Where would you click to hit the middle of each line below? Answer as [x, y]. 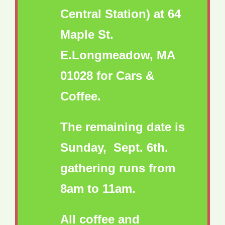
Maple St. [87, 35]
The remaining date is [123, 127]
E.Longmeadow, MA [118, 55]
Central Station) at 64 [121, 14]
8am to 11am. [98, 189]
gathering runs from [118, 168]
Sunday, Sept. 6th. [114, 148]
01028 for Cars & [107, 76]
